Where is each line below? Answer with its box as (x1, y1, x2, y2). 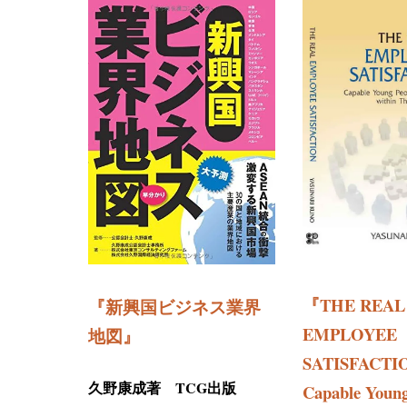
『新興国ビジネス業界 (88, 293, 261, 319)
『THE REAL (303, 293, 405, 318)
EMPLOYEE (303, 322, 397, 347)
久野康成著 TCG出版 (88, 376, 236, 398)
